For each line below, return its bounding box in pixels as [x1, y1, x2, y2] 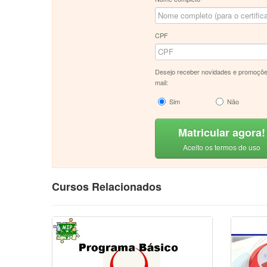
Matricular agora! [178, 125, 265, 140]
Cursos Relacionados [52, 179, 162, 194]
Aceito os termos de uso [183, 142, 260, 152]
